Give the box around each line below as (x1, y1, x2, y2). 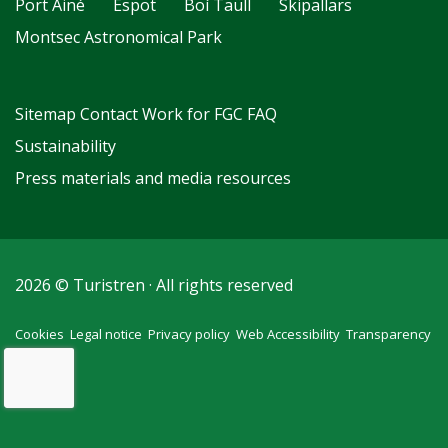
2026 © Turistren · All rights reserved (15, 274, 293, 297)
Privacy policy (148, 324, 230, 343)
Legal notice (70, 324, 142, 343)
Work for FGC (142, 103, 243, 126)
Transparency (346, 324, 431, 343)
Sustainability (15, 135, 116, 158)
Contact (80, 103, 138, 126)
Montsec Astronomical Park (15, 26, 222, 49)
